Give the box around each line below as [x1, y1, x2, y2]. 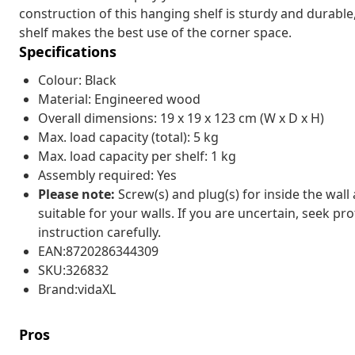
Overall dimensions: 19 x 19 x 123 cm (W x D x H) [38, 109, 324, 127]
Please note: [38, 185, 118, 203]
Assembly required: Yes [38, 166, 177, 184]
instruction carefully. [38, 223, 161, 241]
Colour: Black [38, 71, 116, 89]
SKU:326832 [38, 261, 109, 279]
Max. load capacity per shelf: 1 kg [38, 147, 236, 165]
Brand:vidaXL [38, 280, 116, 298]
